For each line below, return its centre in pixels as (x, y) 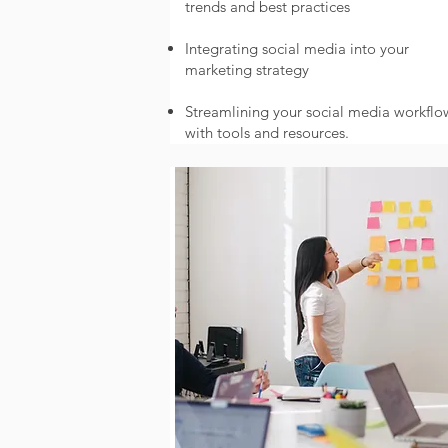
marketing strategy (246, 69)
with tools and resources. (266, 132)
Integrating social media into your (296, 48)
